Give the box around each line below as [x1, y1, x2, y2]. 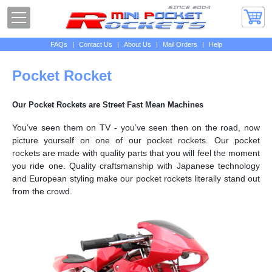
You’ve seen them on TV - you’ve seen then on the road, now [12, 122, 260, 132]
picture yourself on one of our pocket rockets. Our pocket [12, 135, 260, 145]
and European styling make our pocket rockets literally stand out [12, 173, 260, 183]
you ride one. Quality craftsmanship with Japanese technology [12, 160, 260, 171]
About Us [123, 41, 151, 48]
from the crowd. [12, 186, 72, 196]
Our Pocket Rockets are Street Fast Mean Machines [12, 100, 203, 109]
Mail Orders [162, 41, 197, 48]
